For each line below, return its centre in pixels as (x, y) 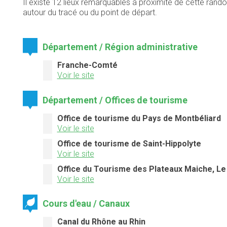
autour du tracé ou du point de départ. (90, 13)
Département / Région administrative (120, 47)
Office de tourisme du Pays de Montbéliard (139, 118)
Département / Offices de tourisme (115, 100)
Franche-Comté (87, 65)
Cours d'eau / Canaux (86, 203)
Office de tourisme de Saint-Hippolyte (129, 143)
